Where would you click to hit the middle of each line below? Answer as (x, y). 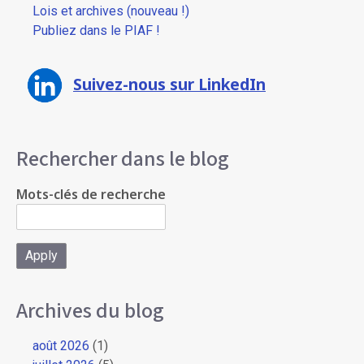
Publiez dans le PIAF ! (96, 31)
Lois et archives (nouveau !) (111, 11)
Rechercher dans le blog (123, 159)
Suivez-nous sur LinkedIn (169, 84)
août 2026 (61, 346)
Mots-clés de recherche (91, 195)
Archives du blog (90, 311)
